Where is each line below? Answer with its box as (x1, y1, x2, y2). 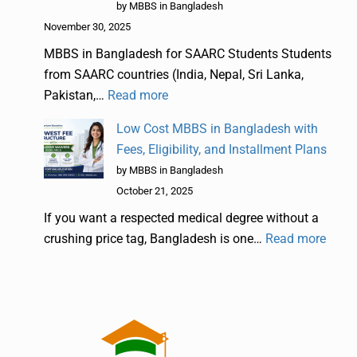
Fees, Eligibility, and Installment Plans (116, 141, 327, 157)
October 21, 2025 (116, 184, 193, 197)
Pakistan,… (44, 87, 108, 103)
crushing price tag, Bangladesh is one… (44, 230, 265, 246)
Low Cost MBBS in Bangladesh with (116, 120, 318, 136)
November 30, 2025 (44, 20, 131, 33)
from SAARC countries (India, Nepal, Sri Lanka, (44, 66, 304, 82)
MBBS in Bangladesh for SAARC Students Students (44, 45, 331, 61)
